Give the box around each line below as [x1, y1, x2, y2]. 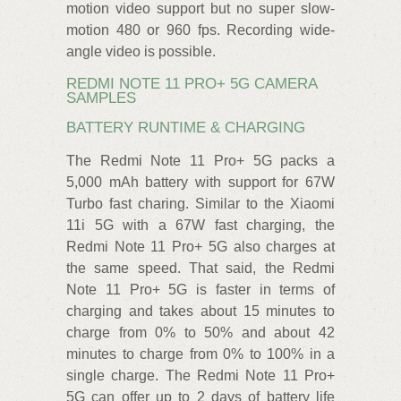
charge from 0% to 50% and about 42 [66, 324, 335, 340]
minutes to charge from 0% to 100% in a [66, 346, 335, 362]
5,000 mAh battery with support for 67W [66, 174, 335, 190]
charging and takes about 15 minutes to [66, 303, 335, 319]
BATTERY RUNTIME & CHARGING [66, 118, 305, 136]
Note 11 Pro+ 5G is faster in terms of [66, 281, 335, 297]
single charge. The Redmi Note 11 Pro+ [66, 367, 335, 383]
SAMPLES [66, 89, 136, 107]
